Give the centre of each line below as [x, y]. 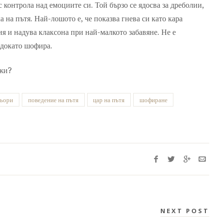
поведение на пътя [53, 100]
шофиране [153, 100]
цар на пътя [109, 100]
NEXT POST [185, 210]
